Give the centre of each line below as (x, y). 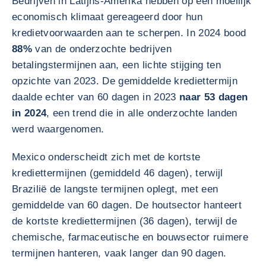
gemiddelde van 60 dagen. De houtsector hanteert (127, 205)
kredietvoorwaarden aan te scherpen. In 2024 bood (129, 33)
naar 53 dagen (213, 97)
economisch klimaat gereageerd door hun (107, 17)
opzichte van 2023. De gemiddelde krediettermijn (125, 81)
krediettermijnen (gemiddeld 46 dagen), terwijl (118, 173)
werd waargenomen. (58, 129)
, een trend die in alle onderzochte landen (142, 113)
